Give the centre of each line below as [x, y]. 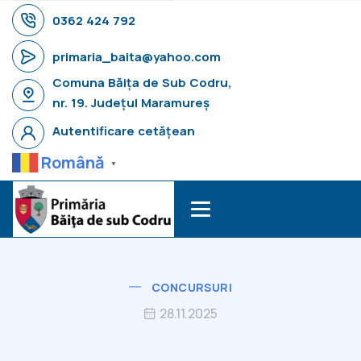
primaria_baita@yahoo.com [137, 56]
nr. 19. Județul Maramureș [131, 103]
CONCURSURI [192, 287]
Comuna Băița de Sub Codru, [142, 83]
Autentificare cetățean [124, 131]
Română [73, 162]
